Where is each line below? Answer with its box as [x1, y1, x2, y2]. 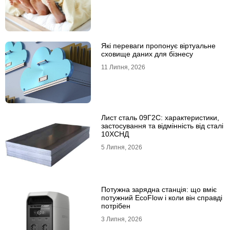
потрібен [101, 202, 130, 210]
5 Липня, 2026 [101, 144, 142, 151]
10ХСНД [101, 130, 129, 139]
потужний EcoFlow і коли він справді [101, 194, 222, 202]
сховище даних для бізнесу [101, 50, 193, 59]
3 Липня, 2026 [101, 216, 142, 223]
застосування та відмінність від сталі [101, 122, 223, 130]
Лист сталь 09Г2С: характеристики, [101, 113, 219, 122]
